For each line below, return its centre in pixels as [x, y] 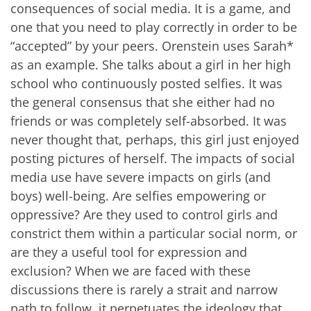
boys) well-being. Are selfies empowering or [138, 195]
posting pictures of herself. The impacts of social [153, 158]
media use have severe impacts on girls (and [141, 177]
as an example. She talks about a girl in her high [151, 64]
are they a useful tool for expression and [129, 252]
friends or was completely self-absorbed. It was [149, 120]
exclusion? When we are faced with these [131, 270]
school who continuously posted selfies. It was [146, 83]
